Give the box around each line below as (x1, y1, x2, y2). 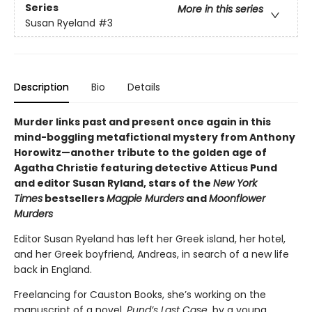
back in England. (14, 262, 92, 276)
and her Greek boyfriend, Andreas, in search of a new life (14, 247, 289, 261)
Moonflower (209, 191, 265, 205)
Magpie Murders (107, 191, 184, 205)
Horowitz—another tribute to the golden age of (14, 145, 267, 159)
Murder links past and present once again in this (14, 114, 271, 129)
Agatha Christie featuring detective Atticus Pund (14, 160, 277, 175)
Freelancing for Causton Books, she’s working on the (14, 287, 266, 302)
